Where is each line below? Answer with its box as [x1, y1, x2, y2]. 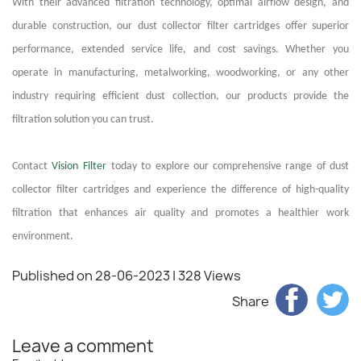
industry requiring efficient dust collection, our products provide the [12, 89, 349, 102]
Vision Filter [52, 160, 106, 172]
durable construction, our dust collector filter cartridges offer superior [12, 19, 349, 32]
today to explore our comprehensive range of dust [110, 160, 350, 172]
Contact [12, 160, 52, 172]
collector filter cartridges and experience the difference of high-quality [12, 183, 349, 196]
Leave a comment [12, 334, 154, 358]
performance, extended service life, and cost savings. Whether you [12, 43, 349, 56]
